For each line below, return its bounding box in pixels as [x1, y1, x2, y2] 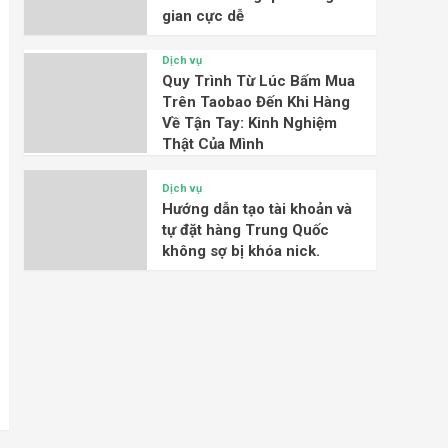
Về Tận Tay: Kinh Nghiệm [161, 114, 337, 132]
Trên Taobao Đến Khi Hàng [161, 93, 350, 111]
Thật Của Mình [161, 135, 264, 153]
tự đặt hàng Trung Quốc [161, 221, 329, 239]
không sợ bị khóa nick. [161, 242, 320, 260]
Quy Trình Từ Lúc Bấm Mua [161, 72, 355, 90]
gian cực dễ [161, 7, 244, 25]
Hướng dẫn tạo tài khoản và [161, 200, 352, 218]
